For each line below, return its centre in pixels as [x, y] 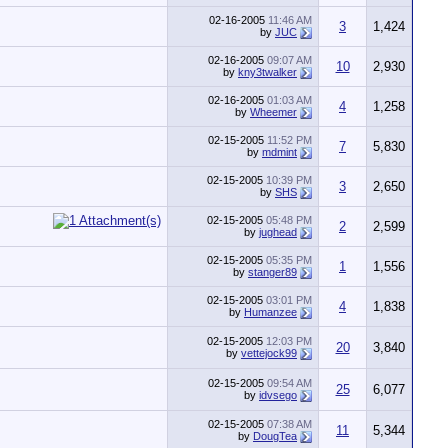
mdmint [279, 152]
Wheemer [273, 112]
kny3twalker [267, 72]
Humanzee [270, 312]
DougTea [275, 436]
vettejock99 [269, 353]
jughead [278, 232]
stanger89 [272, 272]
